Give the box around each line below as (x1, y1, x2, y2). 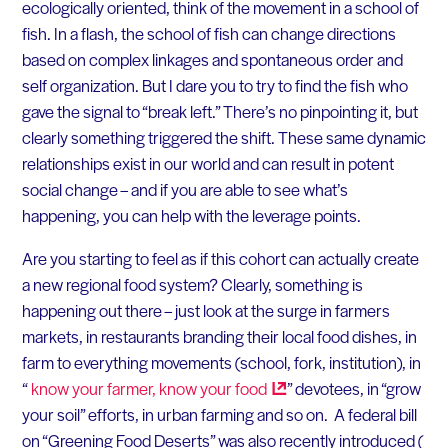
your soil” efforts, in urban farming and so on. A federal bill (21, 402, 417, 427)
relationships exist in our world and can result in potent (21, 150, 394, 175)
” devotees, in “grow (286, 376, 421, 401)
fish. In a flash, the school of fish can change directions (21, 20, 396, 45)
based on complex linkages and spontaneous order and (21, 46, 403, 71)
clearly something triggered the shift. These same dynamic (21, 124, 426, 149)
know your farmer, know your (27, 376, 235, 401)
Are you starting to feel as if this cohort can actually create (21, 246, 419, 271)
